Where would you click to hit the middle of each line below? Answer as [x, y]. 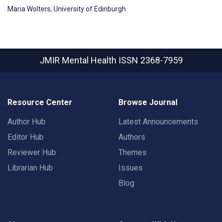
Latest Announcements [158, 122]
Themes [133, 152]
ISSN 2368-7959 [150, 60]
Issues [131, 168]
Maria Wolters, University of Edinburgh [67, 9]
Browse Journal [148, 102]
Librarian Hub [30, 168]
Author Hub [27, 122]
